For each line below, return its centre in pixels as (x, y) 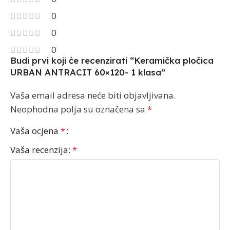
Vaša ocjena (35, 131)
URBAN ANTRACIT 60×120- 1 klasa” (88, 72)
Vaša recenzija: (41, 150)
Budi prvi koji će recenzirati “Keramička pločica (112, 61)
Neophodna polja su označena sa (79, 109)
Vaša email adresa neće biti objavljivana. (93, 95)
